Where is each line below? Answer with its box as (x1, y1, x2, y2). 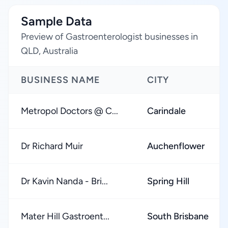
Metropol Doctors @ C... (21, 105, 118, 117)
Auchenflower (147, 140, 205, 152)
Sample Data (21, 14, 92, 28)
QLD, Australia (21, 45, 78, 56)
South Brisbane (147, 211, 209, 222)
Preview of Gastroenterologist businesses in (21, 31, 198, 42)
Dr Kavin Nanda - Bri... (21, 176, 108, 187)
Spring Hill (147, 176, 189, 187)
